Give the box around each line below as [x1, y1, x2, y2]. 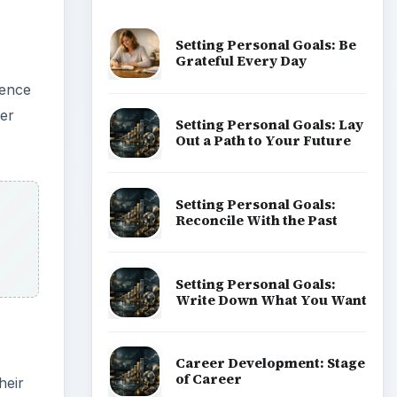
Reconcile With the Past [175, 210, 338, 230]
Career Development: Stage [175, 354, 365, 373]
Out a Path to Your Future [175, 130, 351, 150]
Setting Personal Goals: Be [175, 35, 356, 55]
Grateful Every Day [175, 51, 307, 71]
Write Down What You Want [175, 290, 367, 309]
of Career [175, 370, 242, 389]
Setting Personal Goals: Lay [175, 114, 363, 134]
